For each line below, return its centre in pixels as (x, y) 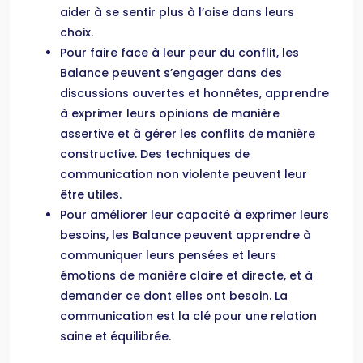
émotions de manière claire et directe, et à (186, 275)
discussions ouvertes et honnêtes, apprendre (194, 93)
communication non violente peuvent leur (184, 174)
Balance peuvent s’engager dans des (171, 73)
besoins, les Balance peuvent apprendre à (186, 235)
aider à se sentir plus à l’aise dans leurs (177, 12)
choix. (77, 32)
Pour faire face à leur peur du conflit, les (179, 53)
